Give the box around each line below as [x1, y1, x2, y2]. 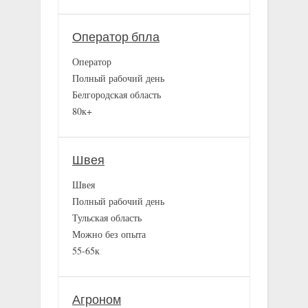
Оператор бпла [72, 30, 159, 45]
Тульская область [72, 211, 142, 225]
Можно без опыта [72, 228, 146, 241]
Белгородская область [72, 88, 161, 102]
